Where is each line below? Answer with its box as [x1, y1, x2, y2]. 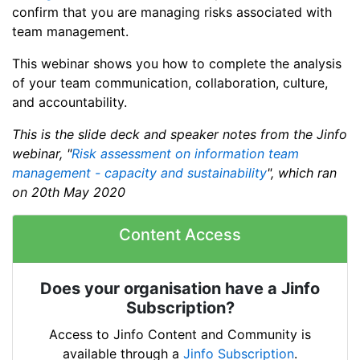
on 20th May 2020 [12, 184, 125, 201]
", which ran [267, 165, 337, 182]
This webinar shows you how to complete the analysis [12, 55, 342, 72]
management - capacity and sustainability [12, 165, 267, 182]
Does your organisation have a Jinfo [40, 278, 320, 298]
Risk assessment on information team [72, 145, 299, 162]
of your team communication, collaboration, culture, [12, 75, 328, 92]
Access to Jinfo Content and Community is [49, 326, 311, 343]
